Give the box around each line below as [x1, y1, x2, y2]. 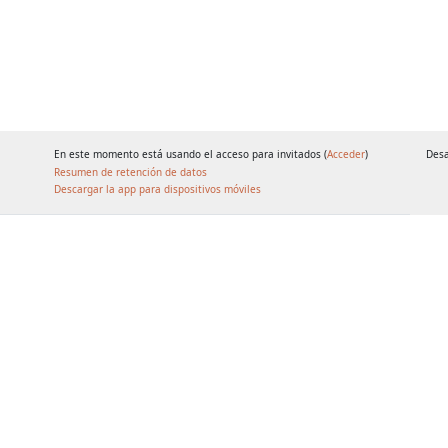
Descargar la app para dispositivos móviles [54, 181, 261, 196]
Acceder [327, 147, 365, 161]
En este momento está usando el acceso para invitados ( [54, 147, 327, 161]
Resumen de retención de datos [54, 165, 207, 180]
